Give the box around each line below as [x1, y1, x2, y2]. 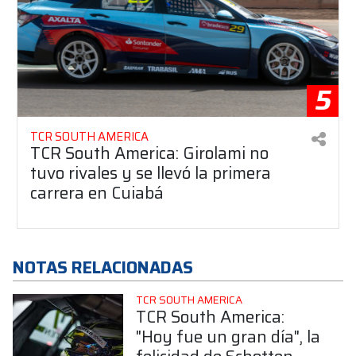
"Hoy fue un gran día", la [135, 323, 320, 350]
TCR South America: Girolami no [30, 139, 269, 166]
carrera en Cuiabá [30, 179, 164, 206]
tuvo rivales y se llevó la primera [30, 159, 271, 186]
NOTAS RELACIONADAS [13, 253, 193, 281]
